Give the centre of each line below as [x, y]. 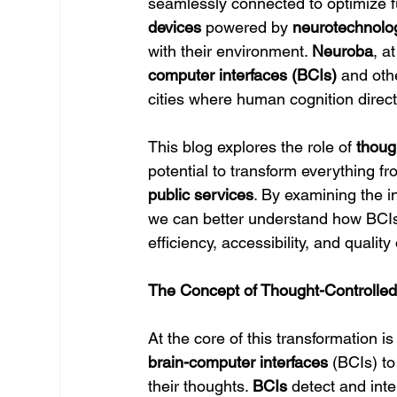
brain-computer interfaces [238, 362]
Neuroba [343, 51]
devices [175, 27]
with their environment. [230, 51]
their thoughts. [201, 386]
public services [201, 195]
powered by [247, 27]
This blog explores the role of [253, 147]
